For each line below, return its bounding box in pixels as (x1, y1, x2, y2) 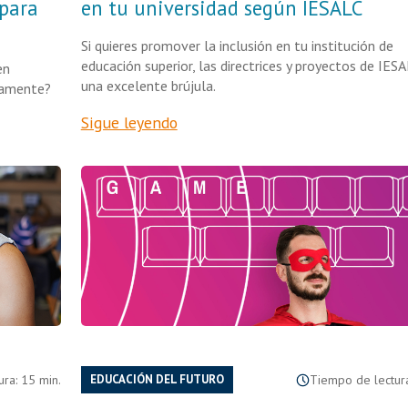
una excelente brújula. (80, 76, 216, 95)
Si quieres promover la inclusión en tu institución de (80, 36, 393, 55)
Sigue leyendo (80, 112, 178, 133)
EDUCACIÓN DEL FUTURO (89, 372, 224, 387)
